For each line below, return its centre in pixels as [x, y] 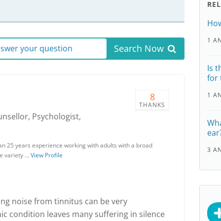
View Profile [47, 155]
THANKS [152, 105]
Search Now [139, 48]
